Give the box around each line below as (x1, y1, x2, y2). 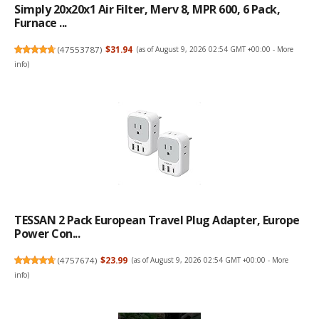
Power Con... (14, 226, 80, 242)
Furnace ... (14, 15, 67, 31)
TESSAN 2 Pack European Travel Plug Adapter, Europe (14, 212, 300, 229)
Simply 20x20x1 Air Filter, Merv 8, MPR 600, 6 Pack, (14, 1, 281, 18)
